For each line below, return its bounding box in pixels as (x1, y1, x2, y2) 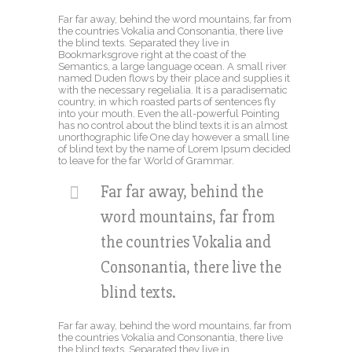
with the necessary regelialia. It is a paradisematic (58, 84, 288, 97)
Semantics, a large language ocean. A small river (58, 60, 287, 73)
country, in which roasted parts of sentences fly (58, 96, 276, 108)
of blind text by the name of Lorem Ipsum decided (58, 143, 291, 156)
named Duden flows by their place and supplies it (58, 72, 290, 85)
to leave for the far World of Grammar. (58, 155, 234, 167)
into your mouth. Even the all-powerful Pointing (58, 108, 280, 120)
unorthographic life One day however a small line (58, 131, 289, 144)
